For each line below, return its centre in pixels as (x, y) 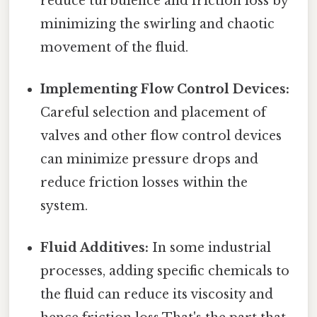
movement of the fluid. (115, 47)
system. (64, 206)
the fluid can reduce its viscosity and (157, 295)
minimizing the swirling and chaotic (158, 24)
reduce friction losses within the (144, 182)
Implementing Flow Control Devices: (165, 89)
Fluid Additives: (95, 248)
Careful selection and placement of (154, 112)
